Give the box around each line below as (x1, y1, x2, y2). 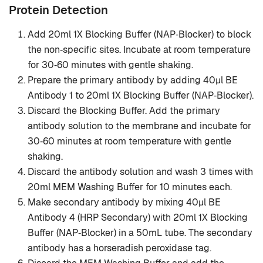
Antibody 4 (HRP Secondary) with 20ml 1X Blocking (28, 211, 248, 224)
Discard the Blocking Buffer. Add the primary (28, 104, 220, 117)
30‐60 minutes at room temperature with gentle (28, 135, 231, 148)
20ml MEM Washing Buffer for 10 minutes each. (28, 181, 232, 194)
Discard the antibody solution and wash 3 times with (28, 166, 253, 178)
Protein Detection (9, 2, 108, 18)
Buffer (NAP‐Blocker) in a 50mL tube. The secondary (28, 227, 252, 240)
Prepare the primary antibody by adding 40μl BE (28, 74, 238, 87)
